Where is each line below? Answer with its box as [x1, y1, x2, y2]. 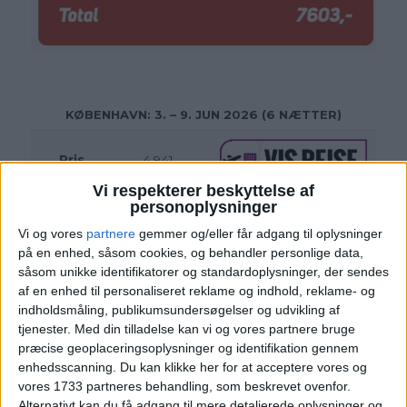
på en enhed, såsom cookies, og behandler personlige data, [18, 245, 363, 261]
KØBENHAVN [65, 107, 147, 123]
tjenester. [18, 322, 71, 337]
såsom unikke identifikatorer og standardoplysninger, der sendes [18, 264, 389, 280]
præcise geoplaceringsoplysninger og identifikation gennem [18, 341, 359, 356]
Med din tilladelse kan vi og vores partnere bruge [74, 322, 355, 337]
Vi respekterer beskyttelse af [93, 182, 314, 201]
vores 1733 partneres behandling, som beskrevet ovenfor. [18, 379, 351, 394]
